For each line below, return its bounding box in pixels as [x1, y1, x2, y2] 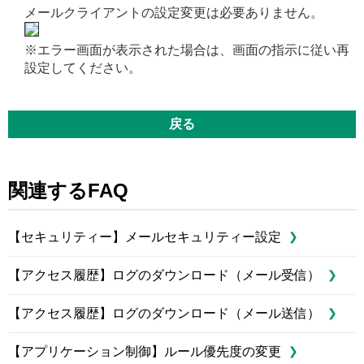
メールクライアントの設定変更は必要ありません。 [24, 6, 323, 20]
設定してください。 [24, 61, 141, 76]
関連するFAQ [8, 180, 128, 202]
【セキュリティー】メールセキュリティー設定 [8, 230, 281, 245]
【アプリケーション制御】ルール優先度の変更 [8, 344, 281, 359]
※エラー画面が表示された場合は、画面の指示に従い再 [24, 43, 349, 58]
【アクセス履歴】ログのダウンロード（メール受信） [8, 268, 320, 283]
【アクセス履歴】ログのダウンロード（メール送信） [8, 306, 320, 321]
